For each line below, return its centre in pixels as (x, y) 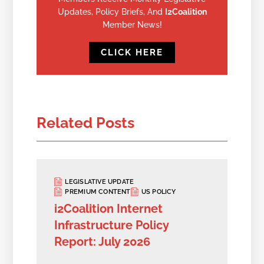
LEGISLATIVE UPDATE (100, 182)
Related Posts (86, 123)
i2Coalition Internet (109, 208)
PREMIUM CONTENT (98, 192)
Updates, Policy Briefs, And (111, 11)
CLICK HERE (132, 52)
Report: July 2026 (103, 241)
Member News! (132, 24)
